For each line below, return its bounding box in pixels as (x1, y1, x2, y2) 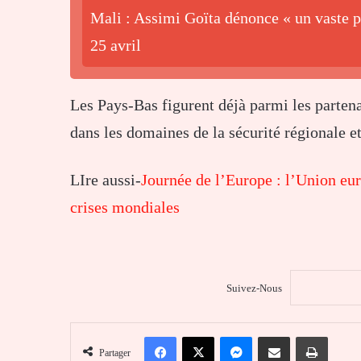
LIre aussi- (70, 171, 141, 189)
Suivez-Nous (226, 282, 282, 295)
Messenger (251, 330, 298, 342)
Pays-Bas (98, 96, 158, 114)
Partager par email (289, 330, 313, 342)
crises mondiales (70, 198, 180, 217)
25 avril (90, 36, 141, 55)
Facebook (176, 330, 218, 342)
